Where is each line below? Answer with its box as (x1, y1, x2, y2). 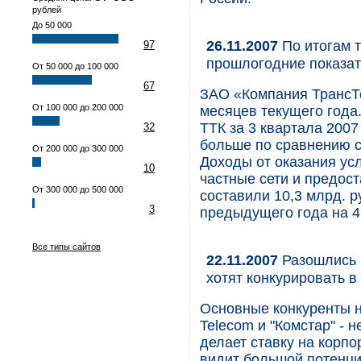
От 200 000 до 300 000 (32, 143, 123, 153)
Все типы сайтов (32, 242, 101, 251)
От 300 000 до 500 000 (32, 185, 123, 194)
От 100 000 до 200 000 (32, 102, 123, 112)
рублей (32, 5, 61, 15)
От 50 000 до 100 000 (32, 61, 118, 71)
